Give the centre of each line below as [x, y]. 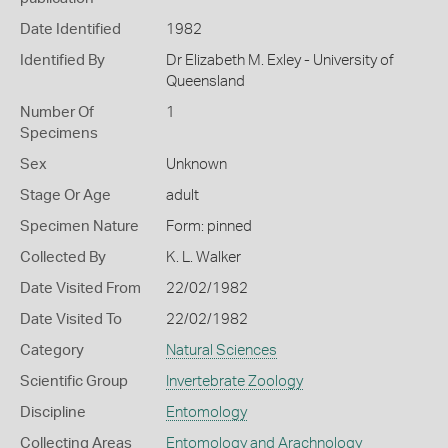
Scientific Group [74, 381]
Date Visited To [71, 319]
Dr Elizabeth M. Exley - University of [279, 60]
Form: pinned [208, 226]
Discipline [53, 412]
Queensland [205, 81]
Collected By [63, 257]
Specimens [59, 133]
